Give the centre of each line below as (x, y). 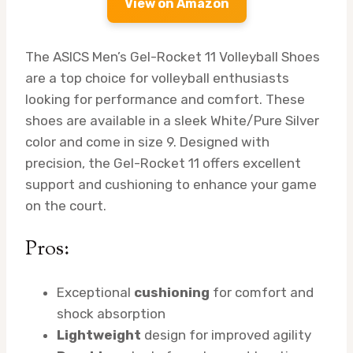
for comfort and (262, 293)
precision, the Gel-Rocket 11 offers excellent (163, 163)
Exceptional (95, 293)
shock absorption (111, 314)
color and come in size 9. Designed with (147, 142)
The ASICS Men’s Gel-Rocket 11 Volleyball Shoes (173, 57)
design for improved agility (226, 335)
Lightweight (99, 335)
